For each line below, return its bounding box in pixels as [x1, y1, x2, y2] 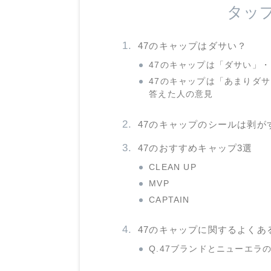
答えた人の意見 [149, 90, 214, 99]
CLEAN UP [149, 162, 197, 172]
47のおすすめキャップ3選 [138, 142, 253, 153]
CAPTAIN [149, 195, 190, 204]
